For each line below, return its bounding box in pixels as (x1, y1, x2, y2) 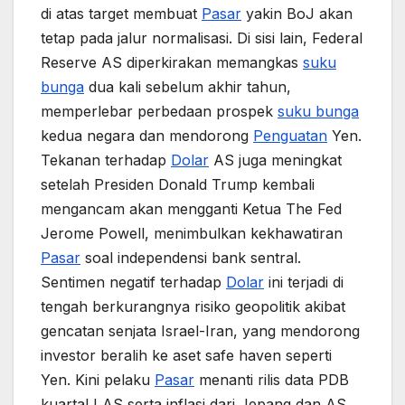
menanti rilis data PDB (194, 370, 349, 389)
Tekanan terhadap (41, 150, 171, 169)
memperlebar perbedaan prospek (41, 101, 278, 120)
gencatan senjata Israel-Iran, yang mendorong (41, 321, 360, 340)
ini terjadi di (264, 272, 344, 291)
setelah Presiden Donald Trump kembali (41, 174, 315, 193)
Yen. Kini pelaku (41, 370, 155, 389)
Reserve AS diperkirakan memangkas (41, 52, 303, 71)
